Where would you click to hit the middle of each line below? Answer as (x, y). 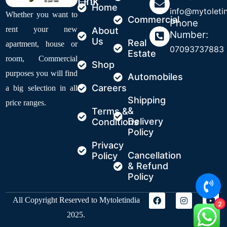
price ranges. (27, 102)
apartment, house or (42, 44)
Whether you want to (42, 14)
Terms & (110, 111)
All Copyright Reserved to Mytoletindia (76, 200)
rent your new (42, 29)
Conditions (115, 122)
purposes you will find (42, 73)
